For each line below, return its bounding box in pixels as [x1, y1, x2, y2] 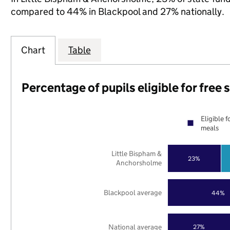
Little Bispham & [111, 149, 162, 159]
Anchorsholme [116, 158, 162, 168]
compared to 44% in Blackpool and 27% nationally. [10, 6, 224, 17]
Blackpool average [104, 187, 162, 197]
